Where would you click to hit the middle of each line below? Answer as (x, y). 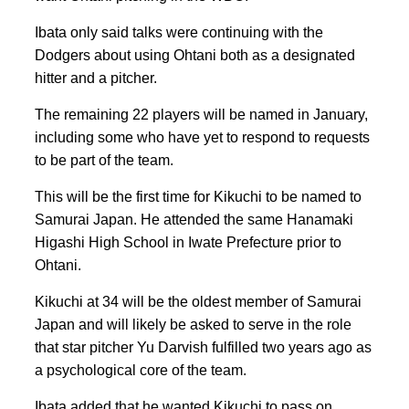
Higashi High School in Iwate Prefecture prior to (188, 242)
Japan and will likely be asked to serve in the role (193, 324)
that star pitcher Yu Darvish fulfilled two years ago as (203, 347)
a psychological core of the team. (141, 370)
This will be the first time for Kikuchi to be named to (198, 196)
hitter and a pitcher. (96, 78)
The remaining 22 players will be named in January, (201, 114)
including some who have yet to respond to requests (202, 137)
